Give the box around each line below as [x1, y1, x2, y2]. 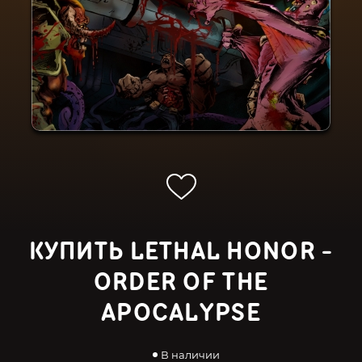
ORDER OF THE [93, 267, 269, 298]
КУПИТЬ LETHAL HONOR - [28, 236, 334, 267]
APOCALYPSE [101, 297, 261, 329]
